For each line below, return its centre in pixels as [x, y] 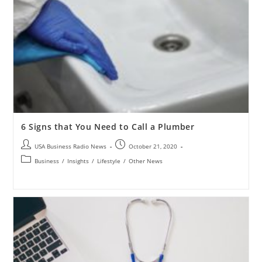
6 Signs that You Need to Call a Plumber [108, 127]
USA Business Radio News [70, 146]
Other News [145, 161]
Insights [78, 161]
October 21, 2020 [153, 146]
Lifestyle [108, 161]
